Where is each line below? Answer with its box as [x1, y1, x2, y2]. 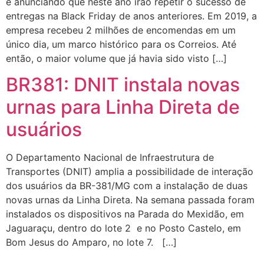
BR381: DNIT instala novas [6, 73, 240, 97]
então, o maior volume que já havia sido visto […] [6, 52, 227, 64]
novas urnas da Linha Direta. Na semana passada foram [6, 194, 255, 206]
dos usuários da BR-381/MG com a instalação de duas [6, 180, 247, 192]
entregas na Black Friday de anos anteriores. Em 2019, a [6, 9, 257, 22]
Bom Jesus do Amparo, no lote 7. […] [6, 236, 177, 249]
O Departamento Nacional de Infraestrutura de [6, 151, 214, 164]
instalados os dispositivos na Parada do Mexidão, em [6, 208, 244, 220]
